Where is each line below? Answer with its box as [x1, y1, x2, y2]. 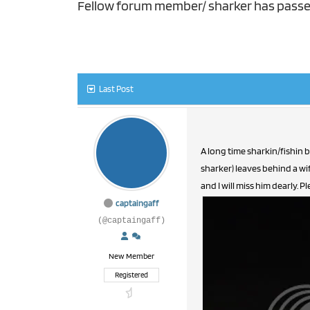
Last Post [99, 84, 134, 94]
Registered [115, 270, 148, 280]
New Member [109, 250, 154, 261]
